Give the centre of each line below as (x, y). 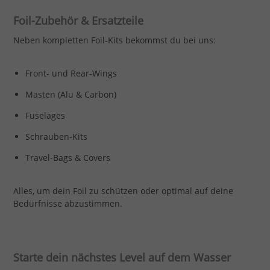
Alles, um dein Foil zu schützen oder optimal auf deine (123, 190)
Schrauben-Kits (56, 136)
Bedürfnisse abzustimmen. (67, 203)
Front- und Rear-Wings (71, 73)
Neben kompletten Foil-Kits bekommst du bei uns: (114, 40)
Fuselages (45, 115)
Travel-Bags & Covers (67, 157)
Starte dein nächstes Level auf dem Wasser (122, 257)
